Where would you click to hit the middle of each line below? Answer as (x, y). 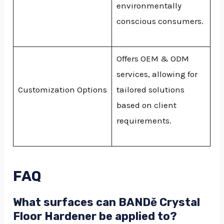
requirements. (144, 120)
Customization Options (62, 89)
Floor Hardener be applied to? (95, 216)
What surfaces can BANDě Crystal (107, 202)
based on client (146, 105)
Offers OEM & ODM (152, 58)
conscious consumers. (160, 21)
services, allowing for (157, 74)
